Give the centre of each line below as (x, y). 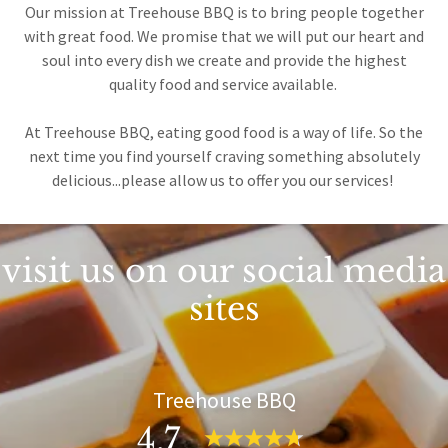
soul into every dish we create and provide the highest (224, 59)
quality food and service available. (224, 83)
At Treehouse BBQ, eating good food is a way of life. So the (224, 131)
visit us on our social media (224, 270)
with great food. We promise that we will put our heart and (224, 35)
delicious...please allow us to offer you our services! (224, 179)
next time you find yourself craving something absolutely (224, 155)
